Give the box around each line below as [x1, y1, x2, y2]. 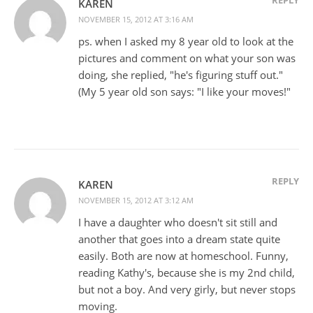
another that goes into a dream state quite [78, 231, 280, 246]
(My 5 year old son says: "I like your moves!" [78, 84, 291, 99]
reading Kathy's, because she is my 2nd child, [78, 265, 295, 279]
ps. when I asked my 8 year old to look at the [78, 34, 293, 48]
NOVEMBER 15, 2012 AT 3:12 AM [78, 194, 194, 205]
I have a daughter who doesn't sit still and [78, 214, 277, 229]
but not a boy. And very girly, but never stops [78, 282, 296, 296]
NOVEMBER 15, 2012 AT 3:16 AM [78, 13, 194, 24]
